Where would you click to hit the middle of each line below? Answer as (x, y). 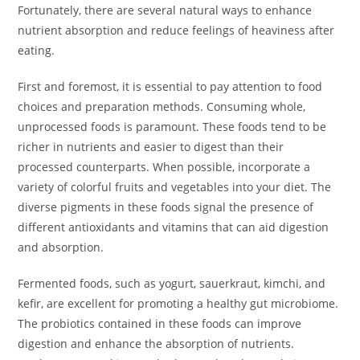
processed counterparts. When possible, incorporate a (164, 167)
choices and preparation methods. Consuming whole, (162, 107)
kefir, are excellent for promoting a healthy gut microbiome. (178, 304)
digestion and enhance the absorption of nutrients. (156, 344)
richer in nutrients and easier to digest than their (151, 147)
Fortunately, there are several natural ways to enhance (165, 10)
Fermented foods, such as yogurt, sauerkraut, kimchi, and (172, 284)
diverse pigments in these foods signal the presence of (166, 207)
